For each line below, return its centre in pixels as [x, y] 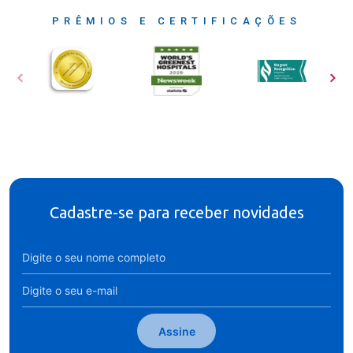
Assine [176, 331]
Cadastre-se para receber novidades [176, 213]
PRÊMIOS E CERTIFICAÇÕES [176, 21]
